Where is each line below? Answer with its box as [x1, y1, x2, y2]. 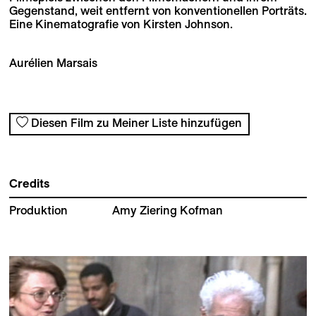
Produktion [8, 204, 68, 217]
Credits [8, 177, 49, 190]
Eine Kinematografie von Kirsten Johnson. [8, 17, 233, 30]
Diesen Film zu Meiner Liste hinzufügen [31, 116, 243, 130]
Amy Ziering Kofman [112, 204, 224, 217]
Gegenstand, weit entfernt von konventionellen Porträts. [8, 4, 307, 17]
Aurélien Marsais [8, 56, 97, 69]
